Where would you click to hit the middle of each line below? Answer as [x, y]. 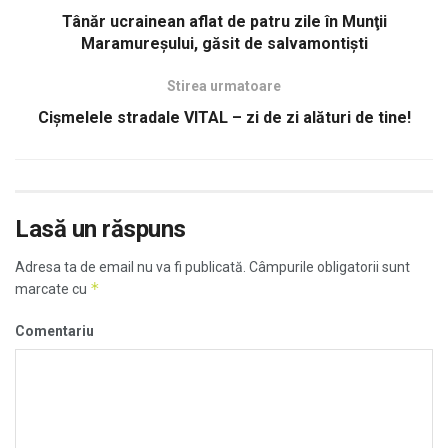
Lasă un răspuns [100, 228]
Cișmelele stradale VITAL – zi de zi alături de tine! [224, 117]
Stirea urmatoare [224, 85]
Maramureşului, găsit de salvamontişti [224, 43]
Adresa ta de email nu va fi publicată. [130, 266]
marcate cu [52, 288]
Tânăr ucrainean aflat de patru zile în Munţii [224, 21]
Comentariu [54, 330]
